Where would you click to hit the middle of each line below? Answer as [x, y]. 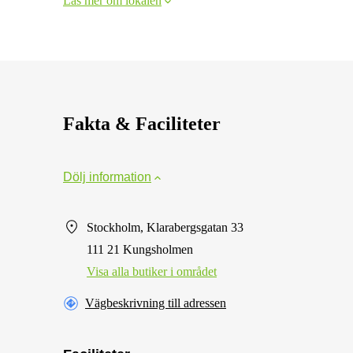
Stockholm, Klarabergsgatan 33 [165, 227]
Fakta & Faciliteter [142, 124]
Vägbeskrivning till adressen [156, 303]
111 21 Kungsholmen [140, 249]
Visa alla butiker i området [152, 271]
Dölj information [107, 177]
